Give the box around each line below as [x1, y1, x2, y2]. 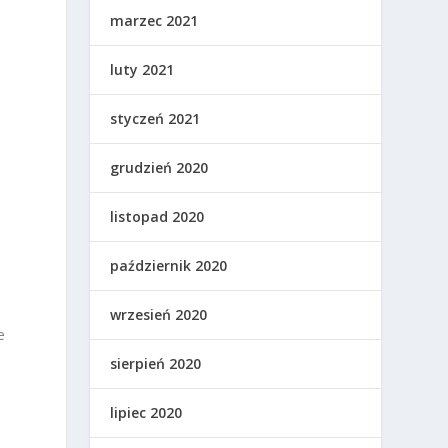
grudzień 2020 [110, 158, 209, 177]
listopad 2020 [110, 207, 205, 226]
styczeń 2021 [110, 109, 201, 128]
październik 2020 [110, 256, 228, 275]
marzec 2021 [110, 11, 199, 30]
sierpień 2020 [110, 354, 202, 373]
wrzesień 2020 [110, 305, 208, 324]
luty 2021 [110, 60, 175, 79]
